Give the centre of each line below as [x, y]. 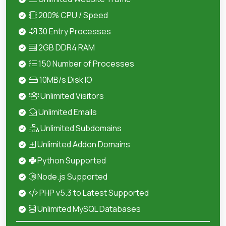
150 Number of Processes [86, 64]
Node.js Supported [72, 177]
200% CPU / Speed [72, 15]
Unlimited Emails [67, 112]
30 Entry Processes [74, 31]
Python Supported [71, 160]
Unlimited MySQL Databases [88, 209]
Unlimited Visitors [71, 96]
